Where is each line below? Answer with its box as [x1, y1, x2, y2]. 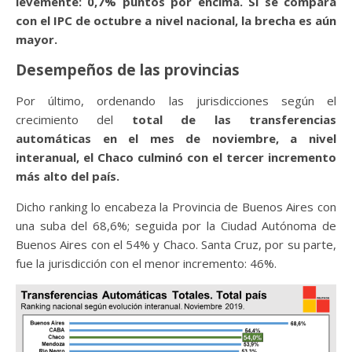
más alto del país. [16, 168, 119, 184]
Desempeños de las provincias [16, 60, 240, 79]
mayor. [16, 31, 57, 47]
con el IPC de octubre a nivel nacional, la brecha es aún [16, 13, 336, 28]
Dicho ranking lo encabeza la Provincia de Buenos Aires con [16, 199, 336, 214]
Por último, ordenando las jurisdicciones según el [16, 93, 336, 108]
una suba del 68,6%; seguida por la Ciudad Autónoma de [16, 218, 336, 233]
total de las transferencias [131, 112, 337, 127]
